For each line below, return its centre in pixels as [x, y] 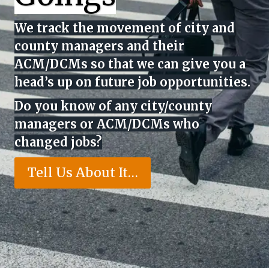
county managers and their [99, 46]
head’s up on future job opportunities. [132, 82]
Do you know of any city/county [113, 106]
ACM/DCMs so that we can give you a [130, 64]
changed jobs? [58, 142]
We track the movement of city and [125, 28]
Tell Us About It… [83, 172]
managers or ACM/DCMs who [107, 124]
